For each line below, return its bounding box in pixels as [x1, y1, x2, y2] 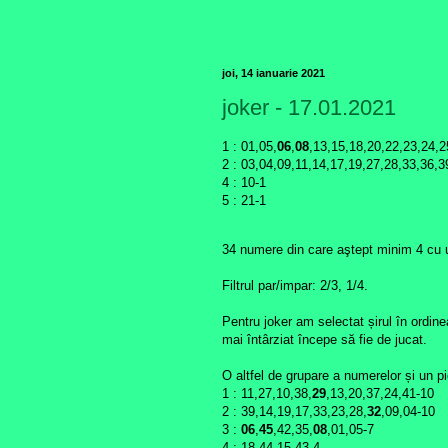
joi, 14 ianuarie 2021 [222, 66, 325, 79]
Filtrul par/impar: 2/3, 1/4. [222, 277, 368, 293]
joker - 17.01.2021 [222, 95, 396, 121]
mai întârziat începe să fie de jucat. [222, 331, 427, 347]
